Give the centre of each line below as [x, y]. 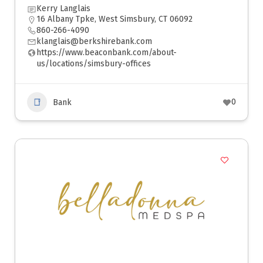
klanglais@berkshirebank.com [94, 41]
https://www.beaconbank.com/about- [107, 53]
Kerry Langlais [63, 9]
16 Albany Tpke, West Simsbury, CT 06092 [114, 19]
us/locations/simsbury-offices [94, 64]
